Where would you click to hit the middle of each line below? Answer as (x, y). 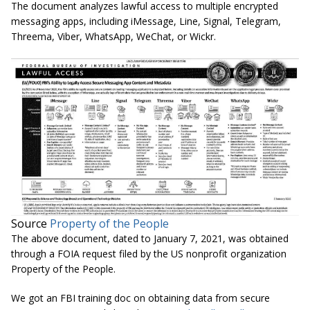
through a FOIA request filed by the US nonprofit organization (149, 254)
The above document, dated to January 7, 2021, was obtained (150, 239)
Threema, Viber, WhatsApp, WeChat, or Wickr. (113, 37)
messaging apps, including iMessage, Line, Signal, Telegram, (146, 21)
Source (30, 224)
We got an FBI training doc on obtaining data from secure (140, 298)
